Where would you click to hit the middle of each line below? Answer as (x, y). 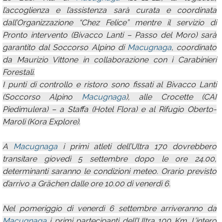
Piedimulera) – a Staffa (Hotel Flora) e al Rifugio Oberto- (110, 109)
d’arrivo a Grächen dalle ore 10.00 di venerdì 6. (86, 184)
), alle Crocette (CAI (171, 97)
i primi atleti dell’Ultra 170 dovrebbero (137, 146)
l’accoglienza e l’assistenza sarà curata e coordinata (110, 10)
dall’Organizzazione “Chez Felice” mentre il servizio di (110, 23)
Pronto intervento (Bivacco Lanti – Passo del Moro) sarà (110, 35)
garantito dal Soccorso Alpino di (65, 47)
